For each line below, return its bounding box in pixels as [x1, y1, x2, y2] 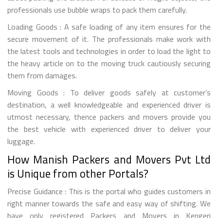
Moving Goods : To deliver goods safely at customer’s [7, 86, 211, 98]
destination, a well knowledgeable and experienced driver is [7, 98, 211, 110]
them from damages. [7, 69, 77, 81]
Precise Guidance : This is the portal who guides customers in [7, 185, 211, 197]
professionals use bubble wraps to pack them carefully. [7, 3, 187, 16]
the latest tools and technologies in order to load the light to [7, 45, 211, 57]
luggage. [7, 135, 35, 147]
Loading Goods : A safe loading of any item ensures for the [7, 20, 211, 33]
